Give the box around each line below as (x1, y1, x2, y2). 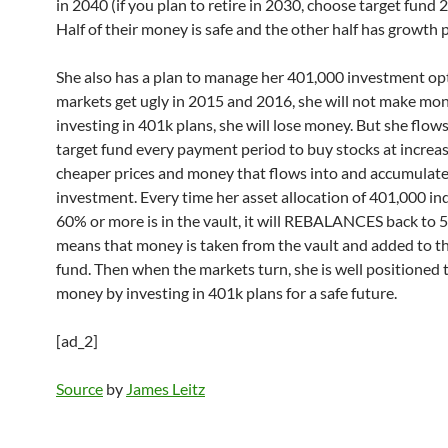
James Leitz (126, 379, 205, 398)
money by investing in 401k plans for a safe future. (56, 283, 397, 302)
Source (56, 379, 103, 398)
